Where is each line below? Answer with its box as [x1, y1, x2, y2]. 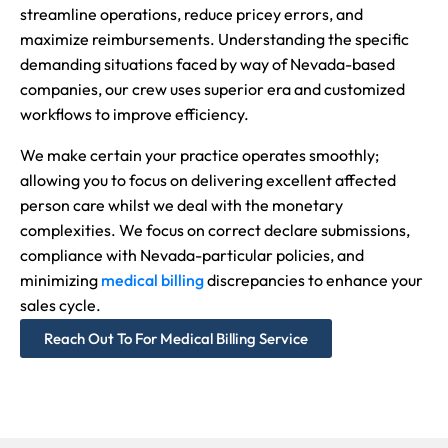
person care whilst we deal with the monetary [20, 194, 343, 215]
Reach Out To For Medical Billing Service [44, 328, 308, 348]
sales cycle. [20, 294, 101, 315]
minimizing [20, 269, 101, 290]
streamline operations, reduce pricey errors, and [20, 3, 363, 24]
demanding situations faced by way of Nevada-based [20, 53, 395, 74]
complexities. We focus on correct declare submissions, [20, 219, 410, 240]
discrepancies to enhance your [204, 269, 423, 290]
